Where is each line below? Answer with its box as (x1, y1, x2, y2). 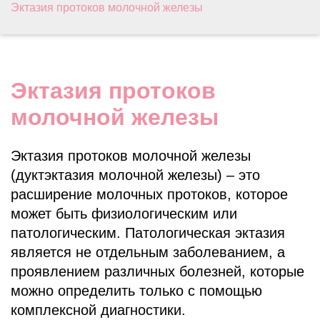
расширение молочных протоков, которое (11, 186, 288, 202)
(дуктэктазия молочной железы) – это (11, 166, 260, 183)
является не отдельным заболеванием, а (11, 244, 285, 260)
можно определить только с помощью (11, 282, 262, 299)
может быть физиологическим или (11, 205, 237, 221)
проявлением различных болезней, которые (11, 263, 304, 279)
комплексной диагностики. (11, 301, 186, 318)
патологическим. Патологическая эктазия (11, 224, 285, 241)
